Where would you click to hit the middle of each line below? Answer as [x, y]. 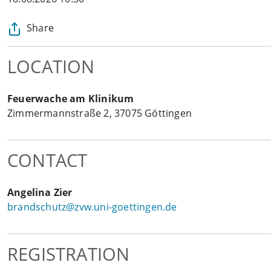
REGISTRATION [69, 254]
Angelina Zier [40, 193]
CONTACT [47, 160]
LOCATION [51, 67]
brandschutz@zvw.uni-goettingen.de [92, 207]
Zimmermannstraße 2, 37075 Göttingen [100, 113]
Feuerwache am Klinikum [71, 99]
